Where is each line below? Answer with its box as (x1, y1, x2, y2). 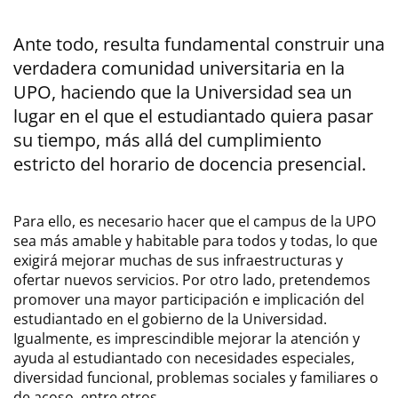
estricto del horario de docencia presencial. (13, 152, 366, 176)
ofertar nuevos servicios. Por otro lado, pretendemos (13, 270, 370, 290)
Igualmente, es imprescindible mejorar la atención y (13, 329, 360, 348)
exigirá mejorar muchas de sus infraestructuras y (13, 251, 343, 270)
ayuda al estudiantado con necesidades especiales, (13, 348, 354, 368)
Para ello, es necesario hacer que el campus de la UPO (13, 211, 376, 231)
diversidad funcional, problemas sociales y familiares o (13, 368, 378, 387)
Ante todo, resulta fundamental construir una (13, 32, 385, 56)
